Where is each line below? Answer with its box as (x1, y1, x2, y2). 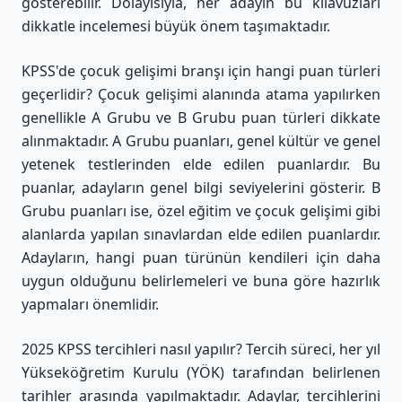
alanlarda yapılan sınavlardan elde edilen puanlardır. (22, 223, 380, 244)
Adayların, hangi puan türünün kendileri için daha (22, 247, 380, 267)
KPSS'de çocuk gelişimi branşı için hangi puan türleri (22, 60, 380, 81)
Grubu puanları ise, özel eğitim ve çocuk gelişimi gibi (22, 200, 380, 221)
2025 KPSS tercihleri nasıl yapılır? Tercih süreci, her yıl (22, 338, 380, 359)
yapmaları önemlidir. (22, 293, 159, 314)
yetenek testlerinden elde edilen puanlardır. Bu (22, 153, 380, 174)
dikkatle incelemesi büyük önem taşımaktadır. (22, 15, 330, 36)
